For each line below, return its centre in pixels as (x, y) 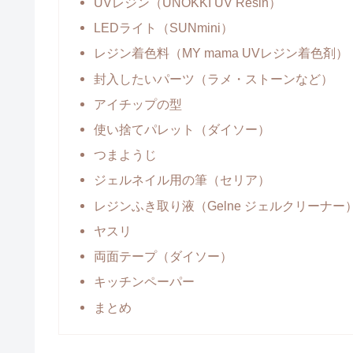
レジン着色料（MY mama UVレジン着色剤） (221, 53)
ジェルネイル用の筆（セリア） (182, 180)
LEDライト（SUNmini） (164, 28)
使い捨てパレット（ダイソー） (182, 130)
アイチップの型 (138, 104)
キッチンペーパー (145, 282)
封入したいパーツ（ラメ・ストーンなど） (214, 78)
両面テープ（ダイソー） (163, 256)
